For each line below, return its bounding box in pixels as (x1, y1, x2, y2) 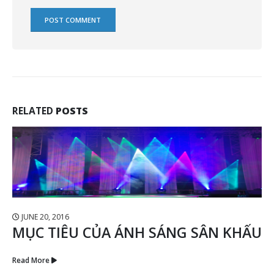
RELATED (12, 103, 56, 117)
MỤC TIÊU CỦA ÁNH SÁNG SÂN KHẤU (12, 222, 262, 242)
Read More (12, 254, 50, 265)
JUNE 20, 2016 (20, 211, 69, 222)
